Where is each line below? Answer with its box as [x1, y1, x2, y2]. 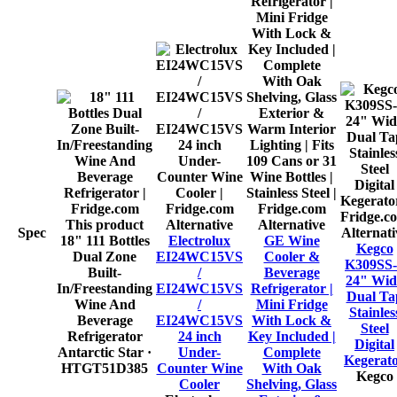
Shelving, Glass [246, 377, 337, 393]
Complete [262, 345, 321, 361]
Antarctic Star [58, 345, 144, 361]
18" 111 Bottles [59, 233, 150, 249]
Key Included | [247, 329, 336, 345]
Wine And [74, 297, 136, 313]
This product [66, 217, 144, 233]
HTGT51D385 [61, 361, 148, 377]
